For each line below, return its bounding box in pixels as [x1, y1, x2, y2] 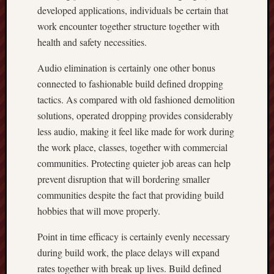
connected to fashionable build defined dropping [37, 77, 223, 90]
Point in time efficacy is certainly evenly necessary [37, 230, 230, 243]
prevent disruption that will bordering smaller [37, 172, 210, 185]
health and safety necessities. [37, 35, 147, 48]
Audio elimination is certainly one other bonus [37, 61, 215, 74]
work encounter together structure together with [37, 20, 220, 32]
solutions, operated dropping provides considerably [37, 109, 233, 122]
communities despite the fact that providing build [37, 188, 224, 201]
